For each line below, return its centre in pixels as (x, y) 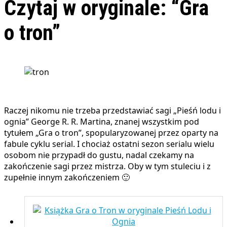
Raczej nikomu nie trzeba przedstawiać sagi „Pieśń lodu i (112, 111)
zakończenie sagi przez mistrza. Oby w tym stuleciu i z (107, 166)
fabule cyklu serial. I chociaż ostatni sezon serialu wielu (109, 144)
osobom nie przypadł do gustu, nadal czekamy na (99, 155)
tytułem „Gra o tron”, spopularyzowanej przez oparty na (111, 133)
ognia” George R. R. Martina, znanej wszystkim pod (102, 122)
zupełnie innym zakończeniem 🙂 (67, 178)
